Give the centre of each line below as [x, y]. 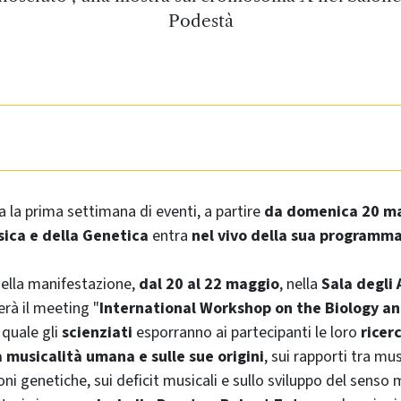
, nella [300, 284]
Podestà [200, 21]
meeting [61, 308]
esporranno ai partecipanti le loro [247, 332]
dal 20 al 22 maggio [209, 284]
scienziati [97, 332]
